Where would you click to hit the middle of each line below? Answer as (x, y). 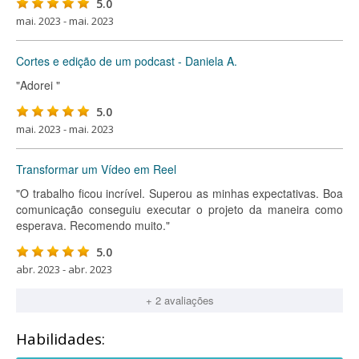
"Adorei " (38, 85)
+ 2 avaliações (179, 300)
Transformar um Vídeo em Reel (96, 169)
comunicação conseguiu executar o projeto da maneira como (179, 209)
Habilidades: (61, 339)
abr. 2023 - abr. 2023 (64, 269)
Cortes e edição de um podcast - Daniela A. (127, 61)
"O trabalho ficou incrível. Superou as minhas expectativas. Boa (179, 193)
